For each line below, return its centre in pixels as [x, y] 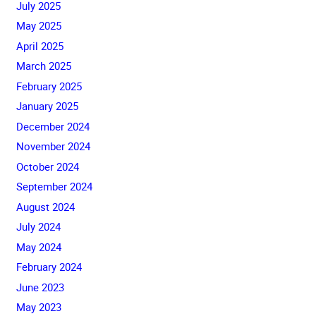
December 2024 [53, 126]
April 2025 [39, 45]
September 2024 [54, 186]
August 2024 [45, 206]
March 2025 [43, 66]
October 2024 [47, 166]
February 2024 [49, 267]
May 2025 [38, 25]
